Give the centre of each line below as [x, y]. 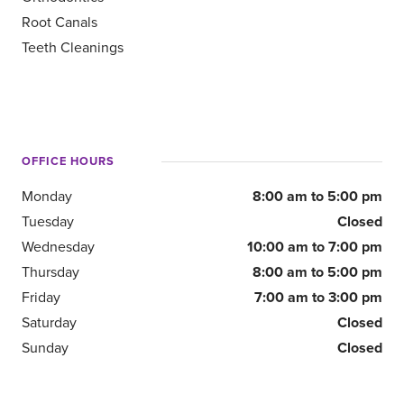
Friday [41, 297]
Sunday [45, 348]
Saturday [49, 322]
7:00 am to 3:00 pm [318, 297]
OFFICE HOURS [68, 161]
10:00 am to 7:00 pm [315, 247]
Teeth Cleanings [73, 47]
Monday [47, 196]
